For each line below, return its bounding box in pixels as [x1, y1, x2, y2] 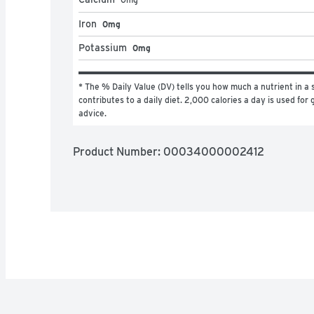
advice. [78, 107, 107, 118]
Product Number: [73, 144, 163, 158]
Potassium [78, 41, 127, 53]
